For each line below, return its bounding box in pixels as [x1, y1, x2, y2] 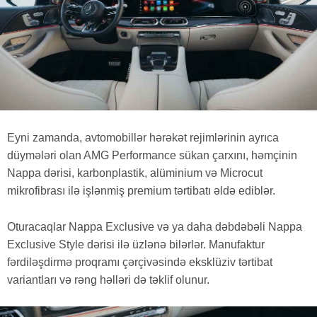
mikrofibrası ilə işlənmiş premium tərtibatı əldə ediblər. [7, 184, 275, 197]
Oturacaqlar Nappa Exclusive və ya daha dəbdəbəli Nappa [7, 220, 302, 233]
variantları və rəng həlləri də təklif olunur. [7, 273, 209, 286]
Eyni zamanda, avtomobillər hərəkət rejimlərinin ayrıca [7, 131, 279, 144]
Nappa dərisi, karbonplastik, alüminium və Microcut [7, 166, 263, 179]
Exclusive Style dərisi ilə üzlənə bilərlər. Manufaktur [7, 238, 265, 250]
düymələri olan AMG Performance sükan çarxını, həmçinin [7, 149, 297, 161]
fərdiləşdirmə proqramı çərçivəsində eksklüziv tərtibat [7, 255, 272, 268]
